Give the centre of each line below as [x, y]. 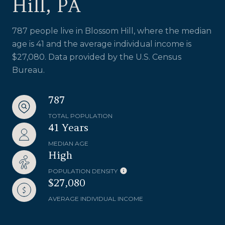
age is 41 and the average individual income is [102, 44]
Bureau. [28, 70]
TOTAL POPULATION [80, 116]
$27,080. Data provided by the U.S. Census [97, 57]
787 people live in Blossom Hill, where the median [112, 31]
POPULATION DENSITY [83, 171]
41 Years [68, 127]
